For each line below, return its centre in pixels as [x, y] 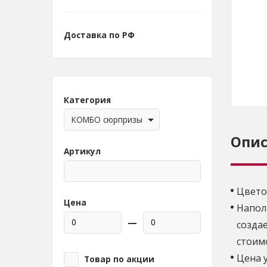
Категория [87, 100]
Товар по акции [119, 259]
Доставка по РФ [99, 35]
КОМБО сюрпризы [107, 120]
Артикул [82, 151]
